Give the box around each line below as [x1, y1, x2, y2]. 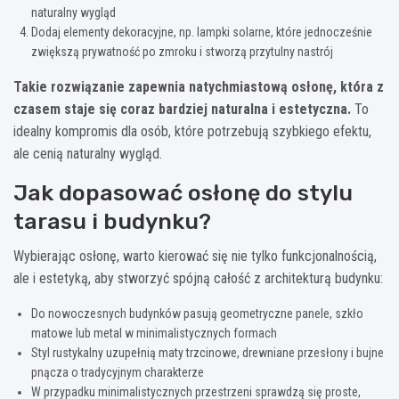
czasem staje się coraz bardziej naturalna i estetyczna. [13, 100, 351, 118]
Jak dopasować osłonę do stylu [13, 179, 353, 206]
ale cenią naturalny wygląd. [13, 144, 162, 162]
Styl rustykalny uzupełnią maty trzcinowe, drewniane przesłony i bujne [31, 345, 384, 360]
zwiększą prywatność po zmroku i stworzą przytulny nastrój [31, 44, 333, 59]
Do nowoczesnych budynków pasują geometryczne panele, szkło [31, 305, 363, 321]
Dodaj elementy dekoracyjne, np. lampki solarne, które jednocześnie [31, 24, 372, 39]
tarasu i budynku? [13, 208, 211, 234]
